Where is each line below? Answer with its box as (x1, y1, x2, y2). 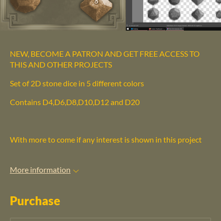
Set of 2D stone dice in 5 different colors (10, 78, 144, 88)
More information (10, 165, 71, 175)
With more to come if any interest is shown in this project (10, 135, 202, 145)
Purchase (10, 193, 60, 208)
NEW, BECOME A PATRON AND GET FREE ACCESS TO (10, 49, 200, 59)
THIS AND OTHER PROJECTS (10, 60, 112, 70)
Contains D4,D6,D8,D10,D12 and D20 (10, 97, 140, 107)
